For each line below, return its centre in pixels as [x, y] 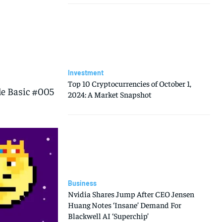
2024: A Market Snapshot [110, 94]
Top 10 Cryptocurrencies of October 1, [129, 83]
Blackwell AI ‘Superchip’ [108, 216]
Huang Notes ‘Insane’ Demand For [124, 205]
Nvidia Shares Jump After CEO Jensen [131, 194]
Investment [85, 72]
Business [82, 183]
